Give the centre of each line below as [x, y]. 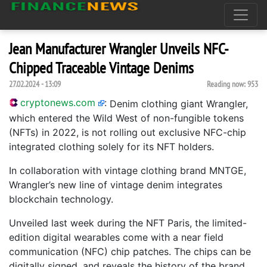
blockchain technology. [61, 199]
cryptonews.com [58, 103]
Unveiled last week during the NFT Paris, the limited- [128, 223]
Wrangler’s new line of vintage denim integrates [116, 185]
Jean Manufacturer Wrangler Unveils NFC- [119, 49]
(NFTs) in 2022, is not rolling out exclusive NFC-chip [128, 132]
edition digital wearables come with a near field [116, 237]
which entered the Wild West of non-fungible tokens [126, 118]
